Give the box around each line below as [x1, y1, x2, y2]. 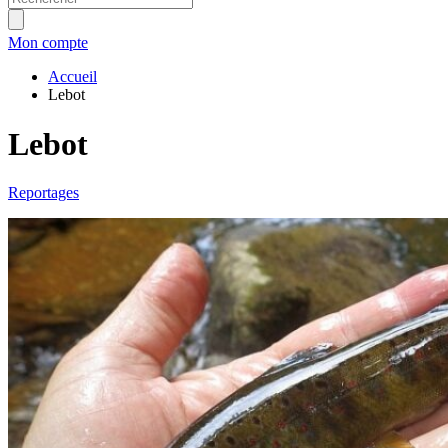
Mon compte [8, 34, 88, 52]
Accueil [48, 68, 97, 86]
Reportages [8, 184, 79, 202]
